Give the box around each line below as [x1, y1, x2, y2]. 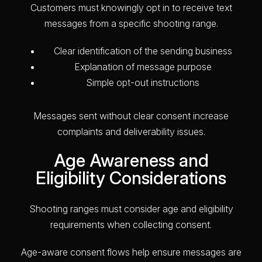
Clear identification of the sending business [53, 44, 232, 57]
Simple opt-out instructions [86, 76, 199, 88]
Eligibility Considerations [36, 167, 226, 188]
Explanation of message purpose [74, 60, 212, 73]
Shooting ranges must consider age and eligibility [29, 202, 233, 215]
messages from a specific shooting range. [44, 17, 218, 29]
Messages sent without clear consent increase [33, 109, 229, 122]
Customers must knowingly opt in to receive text [30, 1, 232, 13]
